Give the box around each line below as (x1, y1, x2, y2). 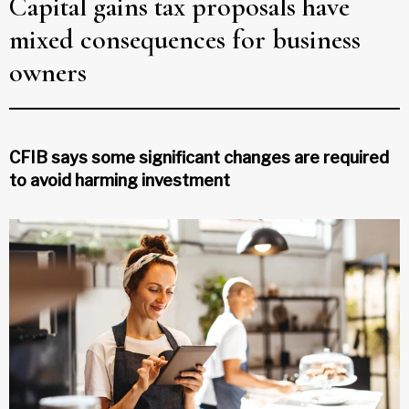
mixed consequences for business (9, 22, 361, 57)
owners (9, 55, 87, 89)
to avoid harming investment (9, 170, 230, 190)
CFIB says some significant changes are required (9, 147, 389, 167)
